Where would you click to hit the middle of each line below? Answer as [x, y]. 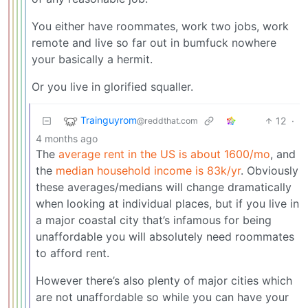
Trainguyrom [109, 120]
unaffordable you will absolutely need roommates [165, 236]
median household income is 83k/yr [148, 170]
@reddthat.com [167, 120]
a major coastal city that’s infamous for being [154, 220]
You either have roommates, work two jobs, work [160, 26]
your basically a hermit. [92, 59]
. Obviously [269, 170]
